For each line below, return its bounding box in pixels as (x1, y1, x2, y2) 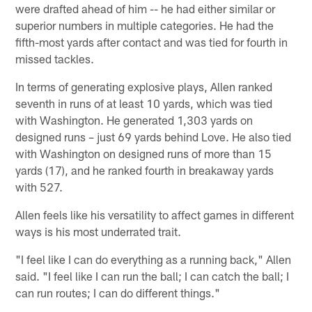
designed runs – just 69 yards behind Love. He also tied (15, 129, 292, 143)
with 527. (15, 179, 63, 194)
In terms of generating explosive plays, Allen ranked (15, 79, 273, 93)
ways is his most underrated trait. (15, 224, 182, 238)
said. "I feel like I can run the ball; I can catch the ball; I (15, 268, 290, 283)
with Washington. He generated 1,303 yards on (15, 112, 253, 127)
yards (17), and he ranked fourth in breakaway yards (15, 162, 274, 177)
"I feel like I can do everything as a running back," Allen (15, 251, 292, 266)
